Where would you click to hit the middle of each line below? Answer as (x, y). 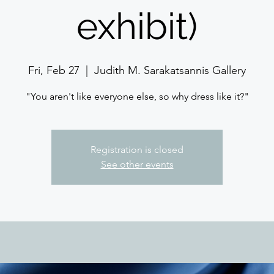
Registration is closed (137, 150)
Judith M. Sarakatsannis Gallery (170, 70)
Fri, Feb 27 (54, 70)
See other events (137, 164)
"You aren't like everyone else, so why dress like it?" (137, 96)
